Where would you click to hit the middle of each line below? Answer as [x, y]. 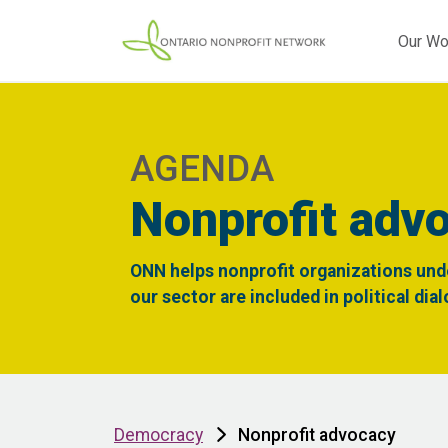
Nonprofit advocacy [316, 435]
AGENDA [202, 168]
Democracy [158, 435]
